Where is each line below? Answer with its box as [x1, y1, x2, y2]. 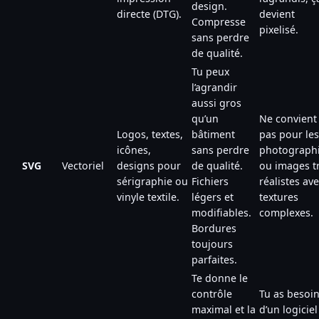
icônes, [117, 142, 151, 157]
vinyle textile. [117, 189, 179, 204]
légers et [192, 189, 234, 204]
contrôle [192, 286, 232, 300]
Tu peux [192, 64, 229, 78]
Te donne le [192, 271, 248, 285]
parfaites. [192, 252, 237, 266]
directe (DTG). [117, 6, 182, 21]
